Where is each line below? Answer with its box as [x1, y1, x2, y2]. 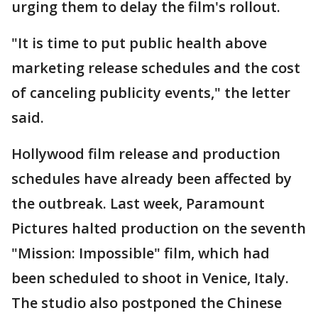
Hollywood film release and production [11, 144, 280, 164]
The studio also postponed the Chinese [11, 293, 282, 313]
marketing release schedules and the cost [11, 58, 300, 78]
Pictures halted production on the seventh [11, 219, 306, 238]
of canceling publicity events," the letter [11, 83, 290, 103]
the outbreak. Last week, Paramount [11, 194, 265, 214]
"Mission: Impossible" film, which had [11, 243, 270, 263]
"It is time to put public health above [11, 33, 267, 53]
